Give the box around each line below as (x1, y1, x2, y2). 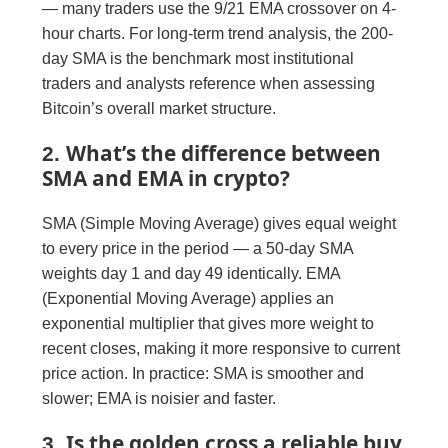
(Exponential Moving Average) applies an (42, 289, 335, 307)
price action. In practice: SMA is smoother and (42, 364, 365, 382)
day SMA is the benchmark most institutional (42, 49, 355, 67)
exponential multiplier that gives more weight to (42, 314, 375, 332)
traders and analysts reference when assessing (42, 74, 376, 92)
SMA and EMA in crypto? (42, 163, 291, 192)
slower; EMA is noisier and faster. (42, 389, 277, 407)
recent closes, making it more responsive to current (42, 339, 401, 357)
